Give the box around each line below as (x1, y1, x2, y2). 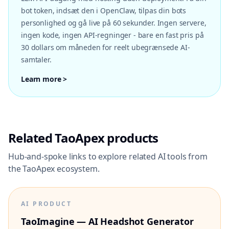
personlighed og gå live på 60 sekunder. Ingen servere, (21, 18, 207, 28)
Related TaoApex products (8, 129, 158, 146)
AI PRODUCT (21, 199, 72, 208)
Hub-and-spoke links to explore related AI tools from (8, 151, 208, 162)
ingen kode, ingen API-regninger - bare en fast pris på (21, 30, 204, 40)
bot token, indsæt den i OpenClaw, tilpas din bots (21, 6, 187, 15)
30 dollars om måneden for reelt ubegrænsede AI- (21, 42, 190, 52)
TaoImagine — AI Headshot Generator (21, 215, 194, 227)
